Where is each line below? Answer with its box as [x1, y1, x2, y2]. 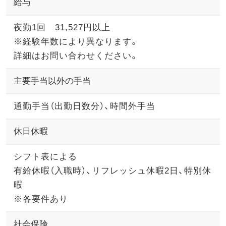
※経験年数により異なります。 [13, 36, 139, 46]
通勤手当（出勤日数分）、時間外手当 [13, 101, 155, 111]
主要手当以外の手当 [13, 76, 91, 86]
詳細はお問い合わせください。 [13, 50, 139, 61]
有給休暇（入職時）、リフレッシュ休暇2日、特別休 [13, 165, 211, 176]
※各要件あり [13, 194, 68, 204]
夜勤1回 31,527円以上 [13, 22, 110, 32]
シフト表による [13, 151, 77, 161]
